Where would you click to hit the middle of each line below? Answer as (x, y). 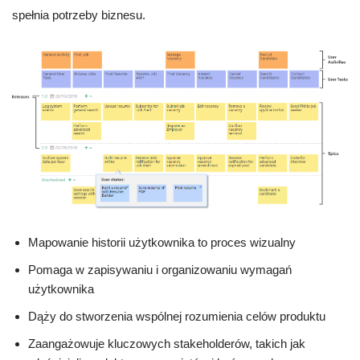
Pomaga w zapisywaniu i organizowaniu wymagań (160, 270)
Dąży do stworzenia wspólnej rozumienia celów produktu (177, 317)
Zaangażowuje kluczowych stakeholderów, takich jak (167, 344)
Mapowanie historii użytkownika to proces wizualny (162, 243)
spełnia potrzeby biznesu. (79, 14)
